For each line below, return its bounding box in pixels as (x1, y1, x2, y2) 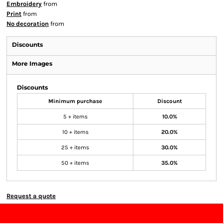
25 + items (61, 144, 89, 151)
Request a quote (6, 192, 56, 200)
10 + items (62, 128, 89, 135)
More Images (12, 60, 52, 67)
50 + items (61, 159, 89, 166)
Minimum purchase (48, 98, 102, 105)
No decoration (6, 20, 49, 27)
